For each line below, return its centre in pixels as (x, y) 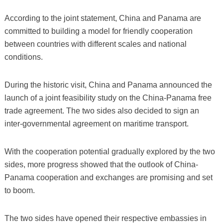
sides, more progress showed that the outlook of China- (101, 164)
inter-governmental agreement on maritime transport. (96, 123)
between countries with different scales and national (95, 44)
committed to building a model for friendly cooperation (98, 31)
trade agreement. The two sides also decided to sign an (102, 111)
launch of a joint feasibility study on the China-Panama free (108, 98)
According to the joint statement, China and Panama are (103, 18)
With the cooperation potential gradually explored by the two (110, 151)
